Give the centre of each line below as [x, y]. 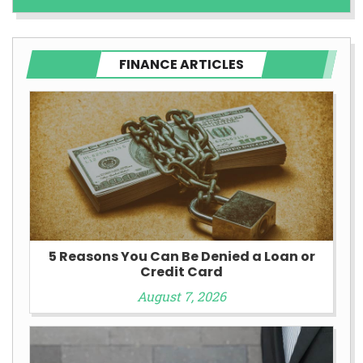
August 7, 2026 [181, 297]
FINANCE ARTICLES [182, 64]
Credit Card [181, 272]
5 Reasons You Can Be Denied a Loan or [181, 257]
